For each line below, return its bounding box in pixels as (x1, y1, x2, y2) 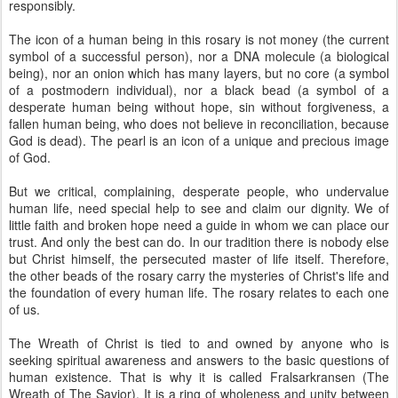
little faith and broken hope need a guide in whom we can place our (9, 216, 389, 234)
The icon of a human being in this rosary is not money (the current (9, 30, 389, 48)
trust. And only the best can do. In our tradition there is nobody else (9, 233, 389, 251)
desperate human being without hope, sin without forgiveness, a (9, 98, 389, 115)
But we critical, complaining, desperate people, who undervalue (9, 182, 389, 200)
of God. (9, 148, 51, 166)
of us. (9, 300, 40, 318)
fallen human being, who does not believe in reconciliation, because (9, 115, 389, 132)
